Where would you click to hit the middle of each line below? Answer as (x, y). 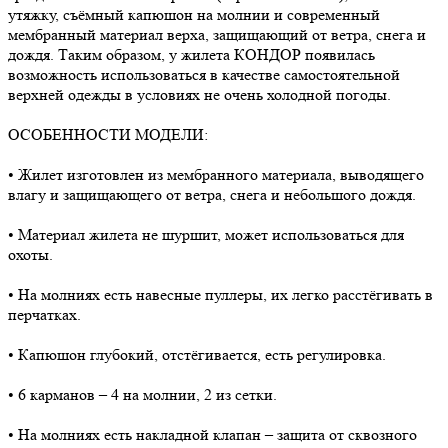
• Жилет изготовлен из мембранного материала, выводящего (216, 174)
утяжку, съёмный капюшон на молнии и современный (194, 14)
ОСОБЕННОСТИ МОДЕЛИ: (108, 134)
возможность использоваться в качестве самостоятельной (204, 74)
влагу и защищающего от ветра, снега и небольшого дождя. (212, 194)
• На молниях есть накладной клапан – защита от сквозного (212, 434)
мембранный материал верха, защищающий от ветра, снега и (217, 34)
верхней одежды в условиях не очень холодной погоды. (199, 94)
